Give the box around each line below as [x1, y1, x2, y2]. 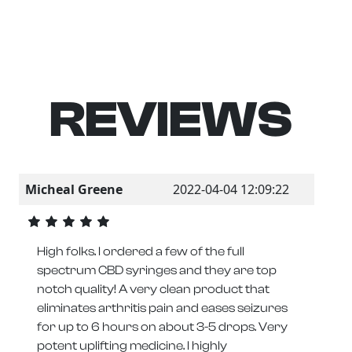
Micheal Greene [25, 180, 123, 198]
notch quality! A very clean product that [37, 282, 269, 297]
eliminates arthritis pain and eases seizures [37, 301, 288, 316]
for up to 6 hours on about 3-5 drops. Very [37, 320, 288, 335]
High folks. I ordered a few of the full [37, 244, 244, 259]
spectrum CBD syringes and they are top [37, 263, 277, 278]
